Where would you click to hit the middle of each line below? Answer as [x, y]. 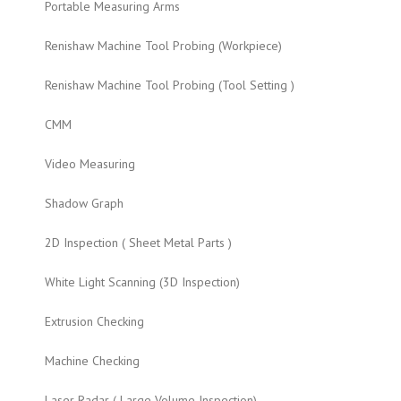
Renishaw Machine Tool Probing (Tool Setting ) [170, 85]
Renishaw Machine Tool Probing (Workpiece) [163, 46]
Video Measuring [90, 164]
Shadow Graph [84, 203]
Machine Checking [92, 361]
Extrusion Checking [94, 321]
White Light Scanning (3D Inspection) [142, 282]
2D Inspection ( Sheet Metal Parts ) [138, 243]
